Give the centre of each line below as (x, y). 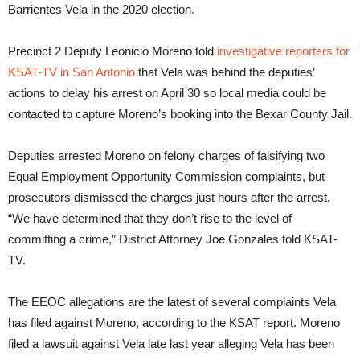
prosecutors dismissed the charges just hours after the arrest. (169, 197)
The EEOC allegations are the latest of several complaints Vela (172, 302)
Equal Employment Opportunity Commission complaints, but (166, 176)
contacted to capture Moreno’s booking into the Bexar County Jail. (180, 114)
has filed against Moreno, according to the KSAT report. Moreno (174, 323)
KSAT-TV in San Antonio (72, 72)
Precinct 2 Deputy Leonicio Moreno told (112, 51)
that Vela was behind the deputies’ (225, 72)
